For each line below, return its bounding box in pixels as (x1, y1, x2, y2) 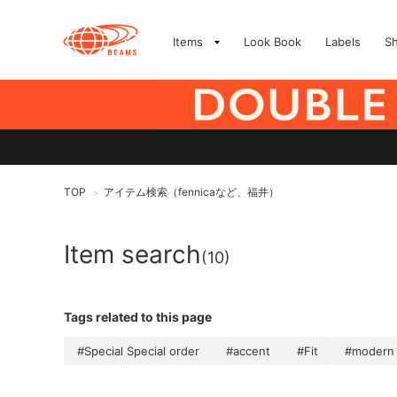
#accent (226, 344, 270, 358)
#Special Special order (77, 344, 199, 358)
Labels (325, 35, 361, 49)
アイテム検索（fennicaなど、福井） (104, 185, 279, 198)
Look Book (244, 35, 301, 49)
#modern (345, 344, 394, 358)
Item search (64, 239, 201, 269)
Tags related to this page (64, 309, 212, 324)
